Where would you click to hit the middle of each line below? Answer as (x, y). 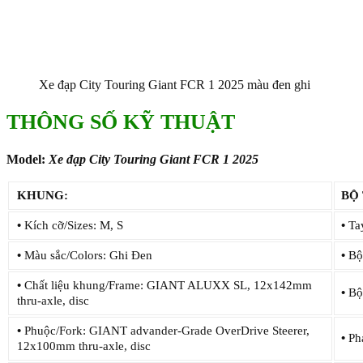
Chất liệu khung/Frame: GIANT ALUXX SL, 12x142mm (167, 285)
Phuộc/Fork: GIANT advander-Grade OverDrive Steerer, (165, 330)
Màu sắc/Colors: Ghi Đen (87, 255)
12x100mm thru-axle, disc (84, 346)
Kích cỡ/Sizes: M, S (72, 225)
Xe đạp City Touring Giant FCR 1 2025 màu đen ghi (175, 85)
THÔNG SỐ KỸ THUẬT (121, 122)
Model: (28, 159)
